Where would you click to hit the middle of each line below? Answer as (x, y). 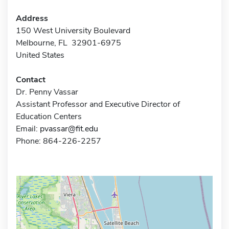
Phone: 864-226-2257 (59, 141)
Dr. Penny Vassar (47, 92)
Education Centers (49, 116)
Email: (28, 129)
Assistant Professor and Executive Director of (98, 104)
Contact (31, 79)
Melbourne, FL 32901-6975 (68, 43)
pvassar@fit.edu (69, 129)
